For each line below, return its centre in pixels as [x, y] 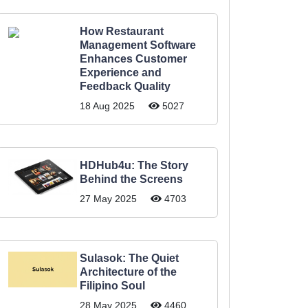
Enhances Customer [133, 59]
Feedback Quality [125, 86]
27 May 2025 [108, 199]
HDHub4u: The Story [134, 165]
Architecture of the [128, 272]
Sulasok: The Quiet [129, 258]
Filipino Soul [112, 286]
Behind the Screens [131, 179]
